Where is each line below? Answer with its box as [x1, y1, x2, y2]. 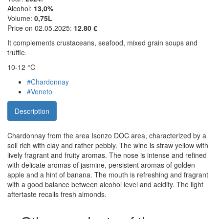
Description [15, 106, 49, 116]
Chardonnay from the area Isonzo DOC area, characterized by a [7, 131, 206, 141]
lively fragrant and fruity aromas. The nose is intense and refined [7, 150, 207, 160]
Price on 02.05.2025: [7, 23, 74, 33]
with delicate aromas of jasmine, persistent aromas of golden [7, 160, 195, 170]
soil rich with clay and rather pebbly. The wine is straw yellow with [7, 140, 208, 151]
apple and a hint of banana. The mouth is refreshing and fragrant [7, 170, 208, 180]
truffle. [7, 47, 27, 58]
